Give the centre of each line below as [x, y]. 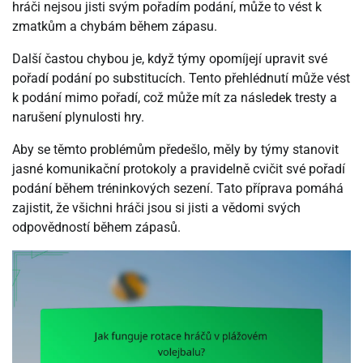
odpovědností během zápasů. [96, 228]
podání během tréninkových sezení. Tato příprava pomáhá [178, 189]
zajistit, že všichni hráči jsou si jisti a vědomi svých [156, 208]
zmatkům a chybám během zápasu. [115, 27]
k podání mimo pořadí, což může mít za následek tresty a [175, 98]
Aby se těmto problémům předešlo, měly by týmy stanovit [175, 150]
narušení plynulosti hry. [78, 117]
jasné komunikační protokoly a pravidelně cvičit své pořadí [179, 169]
